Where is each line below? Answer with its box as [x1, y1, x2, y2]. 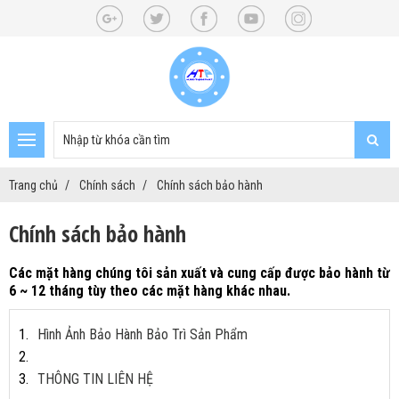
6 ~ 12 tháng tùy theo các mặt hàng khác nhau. [9, 281, 290, 299]
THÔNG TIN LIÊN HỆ [37, 370, 153, 387]
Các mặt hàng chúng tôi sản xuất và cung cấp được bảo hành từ [9, 264, 390, 281]
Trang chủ [9, 177, 58, 192]
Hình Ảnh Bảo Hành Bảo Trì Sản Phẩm [37, 325, 248, 343]
